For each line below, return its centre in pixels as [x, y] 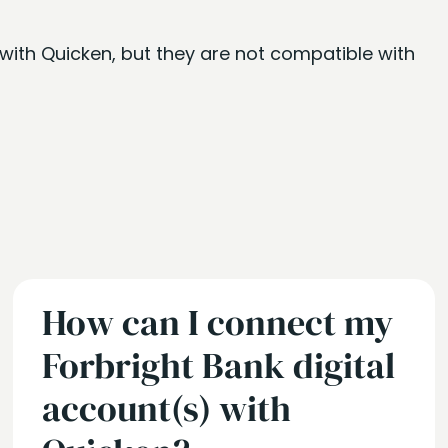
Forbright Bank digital [219, 365]
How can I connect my [218, 322]
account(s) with [167, 408]
